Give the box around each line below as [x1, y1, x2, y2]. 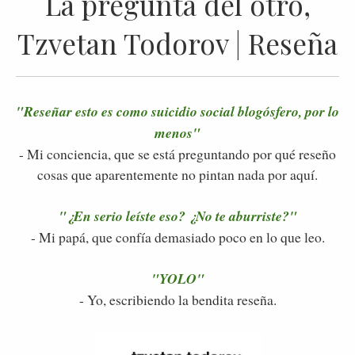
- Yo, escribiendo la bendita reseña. [78, 290, 277, 310]
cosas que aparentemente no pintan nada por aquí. [37, 165, 318, 185]
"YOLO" [151, 269, 204, 289]
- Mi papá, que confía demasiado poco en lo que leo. [30, 227, 325, 247]
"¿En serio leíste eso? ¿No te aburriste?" [58, 206, 297, 227]
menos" [155, 123, 200, 143]
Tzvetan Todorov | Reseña [17, 24, 338, 62]
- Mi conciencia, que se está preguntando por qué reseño [19, 144, 336, 164]
